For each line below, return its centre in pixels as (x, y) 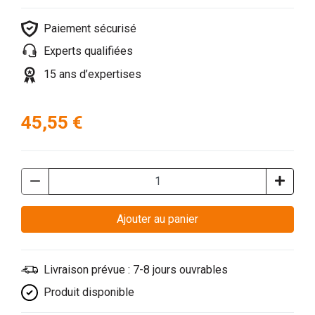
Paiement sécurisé (90, 28)
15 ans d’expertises (92, 75)
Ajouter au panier (183, 219)
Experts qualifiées (88, 51)
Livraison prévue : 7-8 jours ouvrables (136, 269)
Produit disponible (89, 292)
